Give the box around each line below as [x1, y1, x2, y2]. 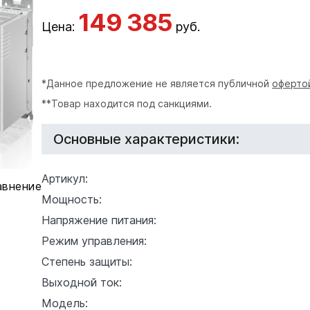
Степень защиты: [42, 254, 133, 268]
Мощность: [42, 192, 102, 206]
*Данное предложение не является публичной [42, 77, 273, 89]
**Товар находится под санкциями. [42, 97, 212, 109]
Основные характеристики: [53, 130, 240, 147]
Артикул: [42, 171, 89, 185]
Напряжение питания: [42, 212, 157, 227]
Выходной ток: [42, 275, 122, 289]
